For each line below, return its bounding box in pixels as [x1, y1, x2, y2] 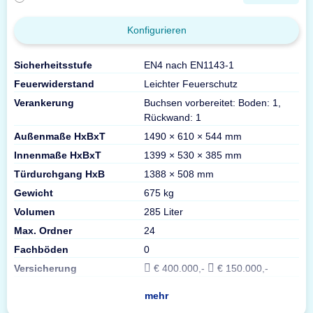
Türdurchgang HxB [14, 168, 105, 180]
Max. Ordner [14, 224, 72, 236]
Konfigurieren [126, 24, 187, 36]
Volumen [14, 205, 55, 217]
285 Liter [144, 205, 184, 217]
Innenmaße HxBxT [14, 149, 101, 161]
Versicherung [14, 262, 77, 274]
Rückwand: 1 [144, 111, 202, 123]
